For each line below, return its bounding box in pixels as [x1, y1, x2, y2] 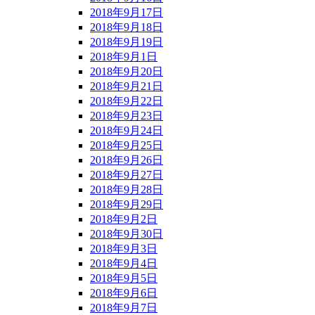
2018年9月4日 [90, 257, 157, 270]
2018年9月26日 [90, 154, 163, 167]
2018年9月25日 [90, 139, 163, 152]
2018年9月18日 [90, 21, 163, 34]
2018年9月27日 [90, 169, 163, 181]
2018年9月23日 [90, 110, 163, 122]
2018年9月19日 [90, 36, 163, 49]
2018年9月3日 [90, 243, 157, 255]
